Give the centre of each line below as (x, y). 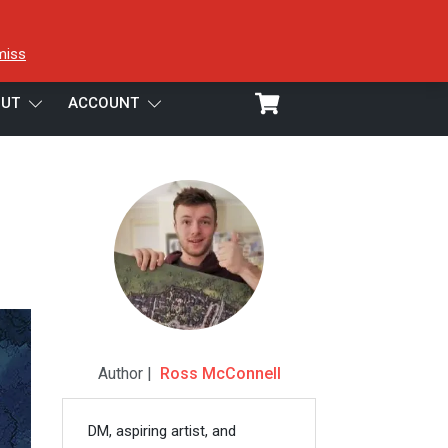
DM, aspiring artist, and (161, 431)
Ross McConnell (220, 373)
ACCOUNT (103, 103)
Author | (128, 373)
